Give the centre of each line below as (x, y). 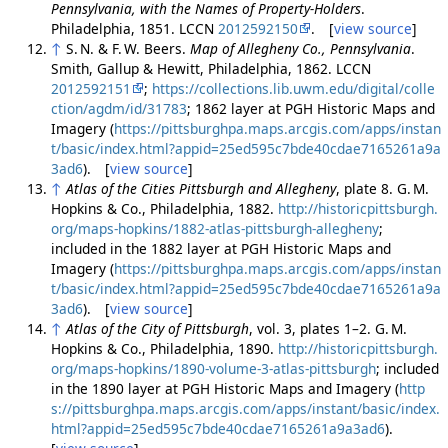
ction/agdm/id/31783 (118, 108)
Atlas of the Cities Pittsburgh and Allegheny (200, 188)
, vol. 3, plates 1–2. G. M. (327, 328)
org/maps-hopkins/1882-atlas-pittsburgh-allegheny (214, 228)
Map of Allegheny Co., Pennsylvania (300, 48)
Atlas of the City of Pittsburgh (157, 328)
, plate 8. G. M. (382, 188)
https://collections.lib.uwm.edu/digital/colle (293, 88)
